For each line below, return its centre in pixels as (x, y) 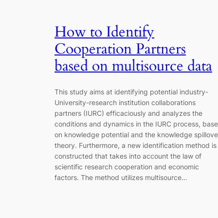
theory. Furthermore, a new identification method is (136, 145)
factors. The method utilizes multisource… (121, 178)
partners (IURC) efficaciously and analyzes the (128, 113)
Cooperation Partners (120, 49)
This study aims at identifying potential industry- (131, 92)
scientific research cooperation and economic (127, 167)
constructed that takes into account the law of (128, 156)
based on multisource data (133, 66)
